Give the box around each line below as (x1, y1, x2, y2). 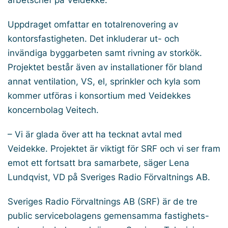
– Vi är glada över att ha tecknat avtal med (8, 129, 182, 140)
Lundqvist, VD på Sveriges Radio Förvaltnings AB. (8, 172, 210, 183)
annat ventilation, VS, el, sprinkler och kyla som (8, 76, 201, 87)
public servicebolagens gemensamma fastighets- (8, 211, 209, 221)
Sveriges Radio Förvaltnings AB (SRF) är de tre (8, 196, 197, 207)
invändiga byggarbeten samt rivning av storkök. (8, 48, 202, 59)
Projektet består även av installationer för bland (8, 62, 203, 73)
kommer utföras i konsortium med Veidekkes (8, 91, 191, 101)
